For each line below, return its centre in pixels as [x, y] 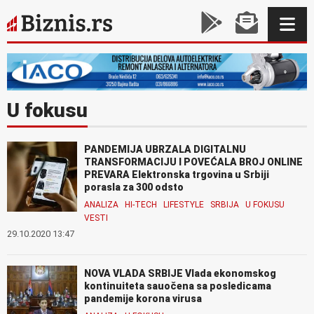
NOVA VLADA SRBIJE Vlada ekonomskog [180, 273]
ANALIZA [101, 204]
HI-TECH [141, 204]
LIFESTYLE [184, 204]
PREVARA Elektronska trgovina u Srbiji [177, 174]
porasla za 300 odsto [134, 187]
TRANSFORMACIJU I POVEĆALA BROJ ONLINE [193, 162]
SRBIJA [225, 204]
